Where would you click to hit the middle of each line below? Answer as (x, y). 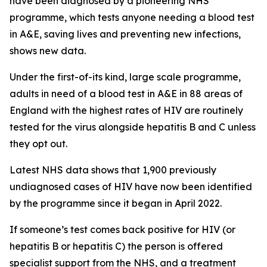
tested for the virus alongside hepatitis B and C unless (133, 127)
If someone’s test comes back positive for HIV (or (122, 229)
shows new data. (48, 51)
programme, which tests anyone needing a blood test (132, 17)
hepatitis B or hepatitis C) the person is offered (116, 246)
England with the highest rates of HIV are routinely (126, 110)
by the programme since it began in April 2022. (116, 203)
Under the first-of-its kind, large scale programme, (125, 77)
